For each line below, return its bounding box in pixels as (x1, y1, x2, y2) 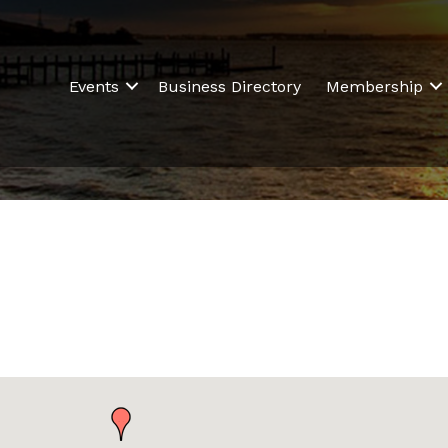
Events (69, 76, 120, 96)
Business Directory (158, 76, 302, 96)
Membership (326, 76, 424, 96)
